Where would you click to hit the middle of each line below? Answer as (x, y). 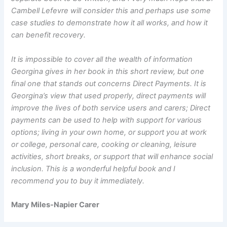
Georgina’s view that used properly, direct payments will (109, 96)
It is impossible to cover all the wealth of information (102, 59)
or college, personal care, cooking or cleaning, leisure (104, 144)
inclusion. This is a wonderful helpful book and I (93, 168)
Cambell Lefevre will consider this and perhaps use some (111, 11)
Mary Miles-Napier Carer (55, 204)
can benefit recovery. (49, 35)
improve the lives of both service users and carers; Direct (111, 108)
